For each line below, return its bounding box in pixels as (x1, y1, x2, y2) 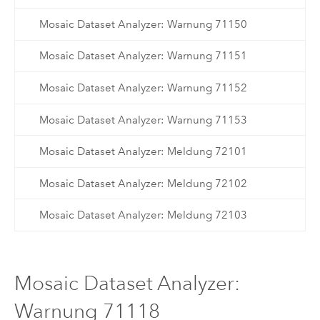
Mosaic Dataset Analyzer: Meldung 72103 (39, 209, 247, 222)
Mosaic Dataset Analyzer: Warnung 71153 (39, 113, 247, 126)
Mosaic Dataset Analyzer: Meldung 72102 (39, 176, 247, 190)
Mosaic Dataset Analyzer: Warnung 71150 (39, 17, 247, 31)
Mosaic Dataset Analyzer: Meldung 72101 (39, 145, 247, 159)
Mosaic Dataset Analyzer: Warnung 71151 (39, 49, 247, 63)
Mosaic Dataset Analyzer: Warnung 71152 (39, 81, 247, 94)
